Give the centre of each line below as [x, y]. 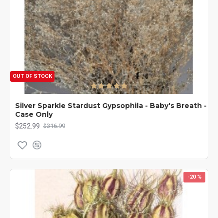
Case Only [34, 114]
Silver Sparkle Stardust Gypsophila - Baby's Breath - [111, 105]
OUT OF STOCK [32, 76]
